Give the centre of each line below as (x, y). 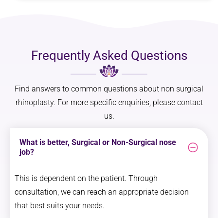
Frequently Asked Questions (109, 55)
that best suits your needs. (60, 205)
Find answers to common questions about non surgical (109, 89)
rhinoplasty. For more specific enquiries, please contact (109, 102)
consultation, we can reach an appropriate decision (102, 192)
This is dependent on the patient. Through (86, 178)
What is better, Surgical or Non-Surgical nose (98, 142)
